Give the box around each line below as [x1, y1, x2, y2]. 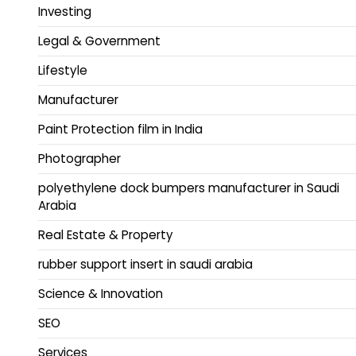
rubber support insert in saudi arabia [38, 255, 253, 273]
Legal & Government [38, 32, 161, 49]
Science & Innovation [38, 284, 163, 302]
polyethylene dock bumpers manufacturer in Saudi [38, 179, 339, 196]
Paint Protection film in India [38, 120, 203, 137]
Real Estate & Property [38, 226, 173, 243]
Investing [38, 2, 91, 20]
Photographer [38, 149, 121, 167]
